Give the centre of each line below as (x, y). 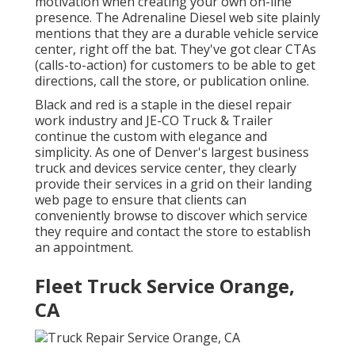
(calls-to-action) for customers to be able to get (175, 65)
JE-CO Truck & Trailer (209, 121)
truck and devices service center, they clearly (166, 168)
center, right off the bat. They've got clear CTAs (176, 50)
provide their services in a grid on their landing (174, 184)
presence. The (78, 18)
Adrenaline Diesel (174, 18)
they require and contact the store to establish (173, 232)
